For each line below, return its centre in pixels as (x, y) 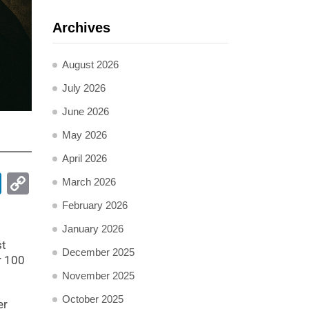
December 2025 (98, 252)
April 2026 (84, 158)
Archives (81, 28)
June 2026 (86, 111)
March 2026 (89, 182)
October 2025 (93, 299)
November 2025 (98, 276)
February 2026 (95, 205)
